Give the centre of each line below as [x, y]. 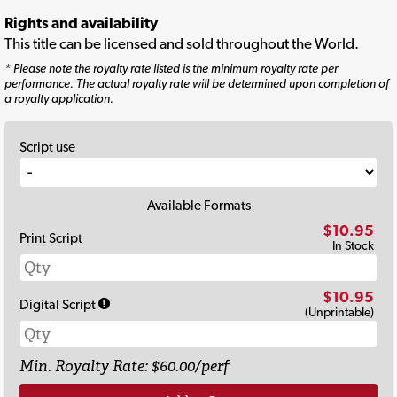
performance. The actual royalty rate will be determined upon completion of [197, 84]
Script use [47, 147]
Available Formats [198, 206]
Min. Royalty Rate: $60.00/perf [125, 366]
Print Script [51, 238]
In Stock [353, 245]
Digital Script [59, 305]
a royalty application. [59, 99]
